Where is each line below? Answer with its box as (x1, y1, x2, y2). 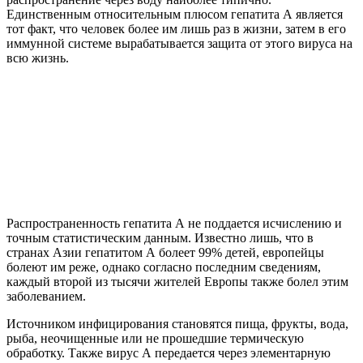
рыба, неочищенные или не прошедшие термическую (6, 331, 304, 346)
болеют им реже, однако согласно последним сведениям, (6, 260, 321, 275)
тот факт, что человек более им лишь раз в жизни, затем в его (6, 22, 346, 36)
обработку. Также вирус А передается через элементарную (6, 346, 331, 361)
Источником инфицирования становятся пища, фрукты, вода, (6, 317, 348, 331)
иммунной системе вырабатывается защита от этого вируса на (6, 36, 352, 51)
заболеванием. (6, 289, 86, 304)
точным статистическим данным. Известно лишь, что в (6, 231, 314, 246)
